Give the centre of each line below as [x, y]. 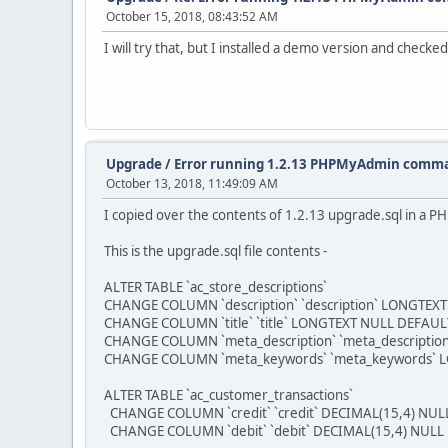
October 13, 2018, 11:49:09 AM [192, 183]
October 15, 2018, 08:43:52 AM [192, 16]
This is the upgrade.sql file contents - [215, 251]
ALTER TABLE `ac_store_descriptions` [215, 287]
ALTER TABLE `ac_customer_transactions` [228, 395]
